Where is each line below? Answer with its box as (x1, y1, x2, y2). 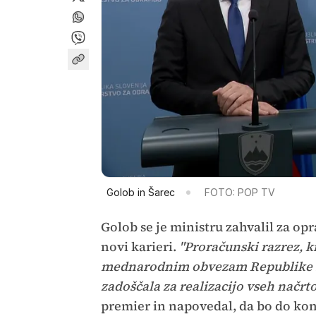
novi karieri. (100, 238, 179, 256)
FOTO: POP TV (204, 186, 275, 199)
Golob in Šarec (106, 186, 175, 199)
